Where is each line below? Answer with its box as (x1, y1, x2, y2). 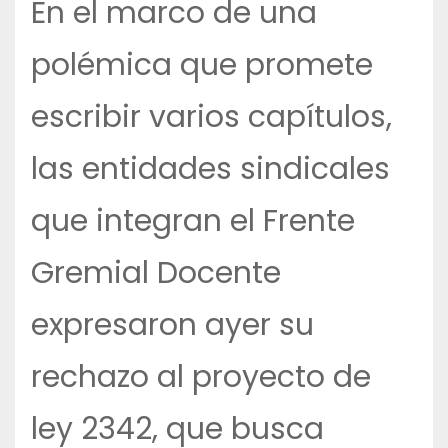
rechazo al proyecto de (31, 356, 371, 399)
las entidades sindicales (31, 148, 390, 191)
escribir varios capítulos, (31, 96, 392, 139)
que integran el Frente (31, 200, 355, 243)
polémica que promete (31, 44, 373, 87)
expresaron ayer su (31, 304, 314, 347)
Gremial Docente (31, 252, 281, 295)
